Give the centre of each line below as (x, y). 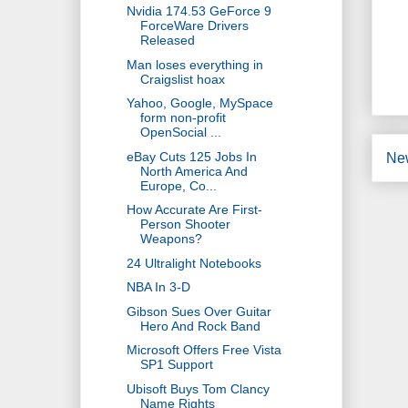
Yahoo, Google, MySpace (199, 103)
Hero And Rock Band (200, 326)
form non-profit (183, 118)
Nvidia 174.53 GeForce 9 (199, 11)
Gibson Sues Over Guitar (199, 311)
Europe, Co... (178, 185)
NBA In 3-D (158, 287)
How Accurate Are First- (194, 210)
